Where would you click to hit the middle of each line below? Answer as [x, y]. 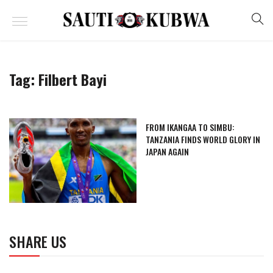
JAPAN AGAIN [167, 151]
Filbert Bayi [73, 79]
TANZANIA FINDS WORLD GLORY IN [203, 139]
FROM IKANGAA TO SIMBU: [190, 127]
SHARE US [38, 242]
